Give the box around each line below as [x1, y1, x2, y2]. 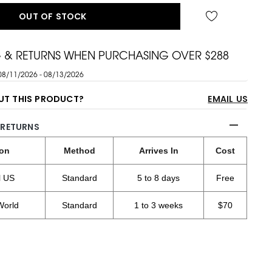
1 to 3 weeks [134, 200, 183, 211]
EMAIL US [208, 93, 248, 106]
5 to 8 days [137, 173, 180, 183]
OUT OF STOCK [19, 10, 87, 23]
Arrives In [138, 146, 178, 156]
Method [63, 146, 95, 156]
